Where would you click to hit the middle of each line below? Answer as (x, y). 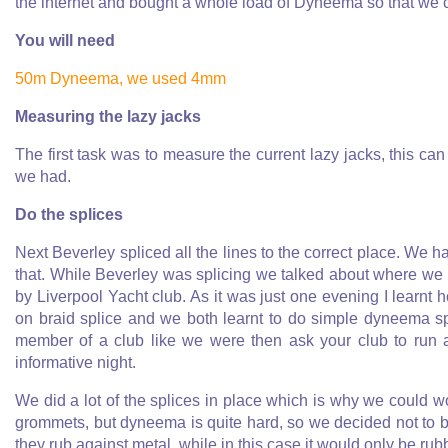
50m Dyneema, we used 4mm (120, 78)
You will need (65, 40)
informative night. (75, 362)
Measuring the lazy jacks (108, 116)
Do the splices (69, 214)
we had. (43, 176)
